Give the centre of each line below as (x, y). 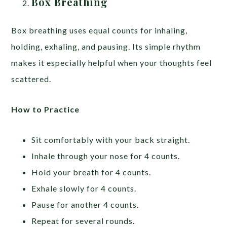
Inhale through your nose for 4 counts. (106, 156)
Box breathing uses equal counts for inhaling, (100, 30)
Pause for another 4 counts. (85, 204)
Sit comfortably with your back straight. (111, 139)
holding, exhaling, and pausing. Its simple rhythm (106, 46)
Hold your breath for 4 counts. (91, 172)
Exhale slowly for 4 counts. (84, 188)
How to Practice (46, 109)
